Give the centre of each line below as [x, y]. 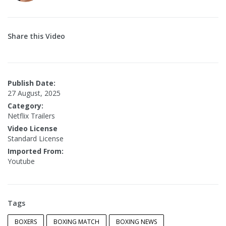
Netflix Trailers [31, 116]
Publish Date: [32, 83]
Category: [25, 106]
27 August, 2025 [34, 93]
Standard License [36, 139]
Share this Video [36, 36]
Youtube [21, 161]
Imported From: [36, 151]
